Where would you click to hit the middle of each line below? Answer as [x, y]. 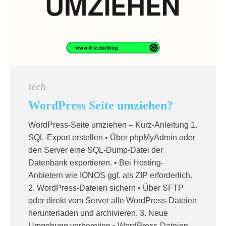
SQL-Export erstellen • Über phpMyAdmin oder [112, 137]
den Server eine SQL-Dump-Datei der [96, 150]
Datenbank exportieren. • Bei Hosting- [96, 163]
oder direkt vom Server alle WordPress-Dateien [112, 201]
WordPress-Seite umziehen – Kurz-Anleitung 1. [113, 125]
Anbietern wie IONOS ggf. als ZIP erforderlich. [110, 175]
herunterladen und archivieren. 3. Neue [98, 213]
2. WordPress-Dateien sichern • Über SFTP [106, 188]
